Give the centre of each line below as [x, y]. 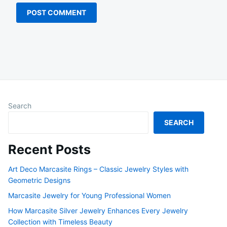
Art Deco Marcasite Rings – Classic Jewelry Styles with [98, 169]
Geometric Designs [39, 180]
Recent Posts [49, 149]
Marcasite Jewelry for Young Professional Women [89, 196]
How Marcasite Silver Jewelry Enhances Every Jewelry [98, 211]
